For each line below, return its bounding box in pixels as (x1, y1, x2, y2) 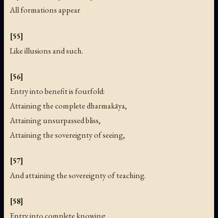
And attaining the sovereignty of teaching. (10, 169, 146, 181)
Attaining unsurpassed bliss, (10, 114, 101, 126)
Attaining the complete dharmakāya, (10, 100, 127, 111)
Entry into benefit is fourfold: (10, 85, 105, 96)
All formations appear (10, 4, 80, 16)
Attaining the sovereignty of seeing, (10, 129, 125, 140)
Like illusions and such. (10, 45, 83, 56)
